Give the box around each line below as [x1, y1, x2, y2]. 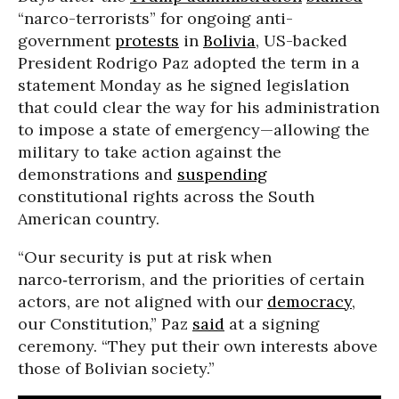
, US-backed [256, 30, 347, 51]
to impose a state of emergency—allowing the [18, 119, 370, 140]
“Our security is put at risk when [18, 247, 272, 267]
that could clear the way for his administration [18, 97, 379, 118]
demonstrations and [18, 164, 177, 184]
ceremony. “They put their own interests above [18, 336, 378, 356]
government [18, 30, 115, 51]
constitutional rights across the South [18, 186, 314, 207]
